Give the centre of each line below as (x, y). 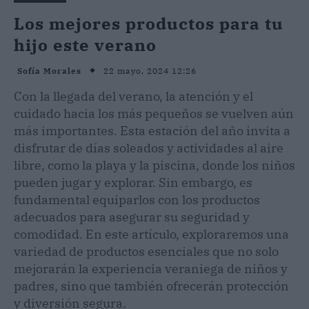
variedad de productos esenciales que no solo (146, 251)
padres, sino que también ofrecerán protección (151, 286)
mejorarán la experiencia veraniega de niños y (151, 268)
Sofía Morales (49, 71)
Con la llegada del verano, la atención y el (133, 96)
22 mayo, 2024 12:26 (150, 70)
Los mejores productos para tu (149, 23)
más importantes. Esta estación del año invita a (152, 130)
